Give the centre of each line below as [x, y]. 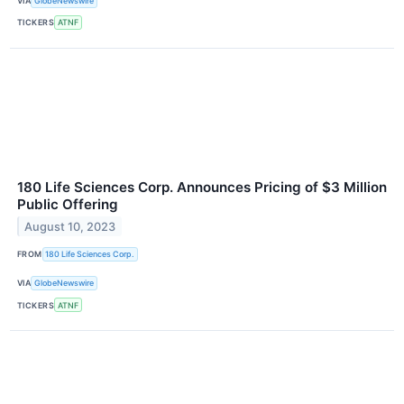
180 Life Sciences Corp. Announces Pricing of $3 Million [202, 187]
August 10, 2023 [70, 226]
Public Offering [68, 204]
